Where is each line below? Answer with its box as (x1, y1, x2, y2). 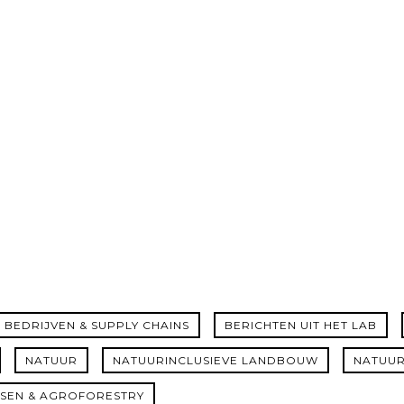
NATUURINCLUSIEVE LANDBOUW (113, 353, 318, 367)
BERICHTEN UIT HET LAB (225, 318, 377, 332)
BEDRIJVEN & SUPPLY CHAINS (5, 318, 189, 332)
